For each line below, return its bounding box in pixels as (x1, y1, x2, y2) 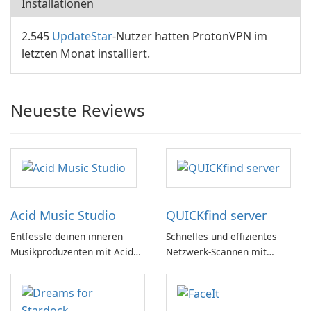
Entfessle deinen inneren (10, 230, 123, 244)
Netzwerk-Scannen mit (166, 245, 267, 259)
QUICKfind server (166, 207, 267, 224)
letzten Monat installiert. (22, 46, 150, 61)
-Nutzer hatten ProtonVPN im (112, 28, 267, 44)
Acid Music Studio (10, 207, 116, 224)
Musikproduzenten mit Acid (10, 245, 133, 259)
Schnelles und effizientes (166, 230, 277, 244)
